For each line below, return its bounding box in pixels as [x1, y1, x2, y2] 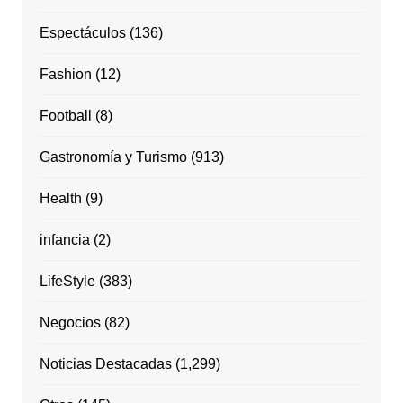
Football [39, 107, 92, 123]
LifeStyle [39, 273, 95, 289]
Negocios [39, 314, 101, 330]
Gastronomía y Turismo [39, 148, 187, 165]
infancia [39, 231, 90, 247]
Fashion [39, 66, 92, 82]
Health [39, 190, 82, 206]
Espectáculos [39, 24, 126, 40]
